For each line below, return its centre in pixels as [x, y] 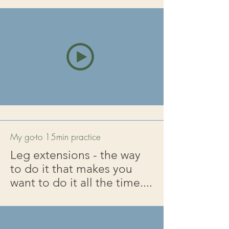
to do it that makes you [71, 169]
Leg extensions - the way [75, 155]
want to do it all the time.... [81, 183]
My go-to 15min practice [55, 137]
